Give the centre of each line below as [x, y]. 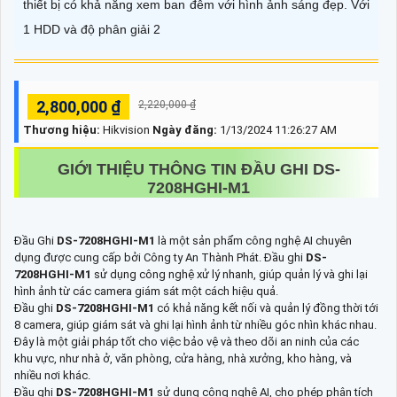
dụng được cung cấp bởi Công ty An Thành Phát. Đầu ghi [160, 257]
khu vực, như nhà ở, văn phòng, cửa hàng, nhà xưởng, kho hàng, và [183, 358]
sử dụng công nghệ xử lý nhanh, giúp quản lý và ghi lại [231, 274]
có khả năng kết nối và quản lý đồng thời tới [268, 307]
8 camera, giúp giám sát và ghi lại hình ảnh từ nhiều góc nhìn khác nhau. [195, 324]
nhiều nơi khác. [52, 375]
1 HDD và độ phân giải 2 [92, 29]
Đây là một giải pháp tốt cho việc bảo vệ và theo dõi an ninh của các [187, 341]
